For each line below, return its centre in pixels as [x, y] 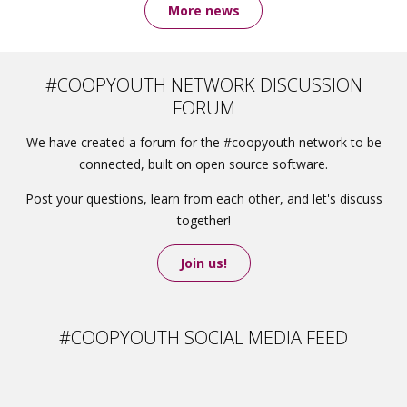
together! [203, 220]
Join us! [203, 263]
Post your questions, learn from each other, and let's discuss [203, 199]
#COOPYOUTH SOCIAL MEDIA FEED [203, 338]
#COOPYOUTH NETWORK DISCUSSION [203, 85]
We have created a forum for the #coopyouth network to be [203, 142]
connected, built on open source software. [203, 164]
